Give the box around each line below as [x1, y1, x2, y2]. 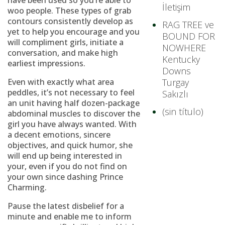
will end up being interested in [8, 150, 122, 161]
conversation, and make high [8, 47, 118, 58]
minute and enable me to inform [8, 211, 132, 222]
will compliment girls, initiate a [8, 37, 124, 48]
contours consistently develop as [8, 16, 133, 27]
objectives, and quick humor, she [8, 140, 133, 151]
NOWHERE [162, 42, 206, 54]
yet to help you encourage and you [8, 26, 140, 37]
